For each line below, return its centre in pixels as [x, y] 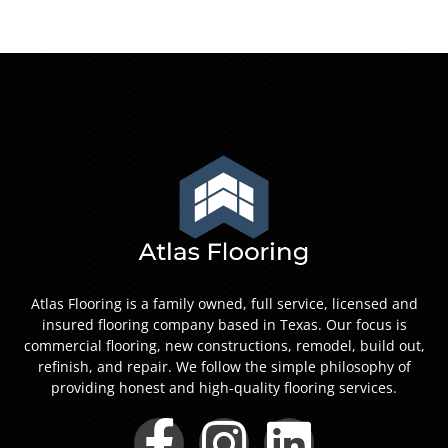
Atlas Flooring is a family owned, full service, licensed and [224, 304]
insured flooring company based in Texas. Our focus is [224, 325]
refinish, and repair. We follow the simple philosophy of [224, 367]
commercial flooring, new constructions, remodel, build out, [224, 346]
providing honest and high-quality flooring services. [224, 388]
